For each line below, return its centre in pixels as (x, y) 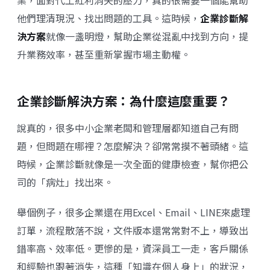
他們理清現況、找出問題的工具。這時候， (108, 18)
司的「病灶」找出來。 (65, 182)
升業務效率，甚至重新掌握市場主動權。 (104, 54)
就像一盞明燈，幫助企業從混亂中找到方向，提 (147, 36)
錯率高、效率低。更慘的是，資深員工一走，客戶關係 (133, 248)
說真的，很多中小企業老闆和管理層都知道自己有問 (128, 128)
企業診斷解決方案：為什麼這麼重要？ (124, 101)
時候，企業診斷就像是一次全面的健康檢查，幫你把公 (133, 164)
